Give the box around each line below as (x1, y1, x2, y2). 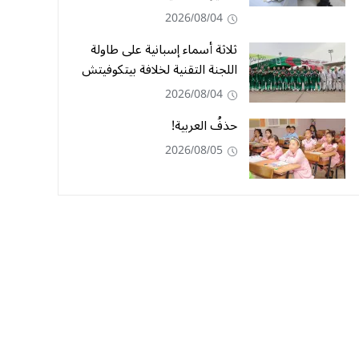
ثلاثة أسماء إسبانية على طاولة (91, 36, 237, 63)
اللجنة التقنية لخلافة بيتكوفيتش (82, 56, 237, 83)
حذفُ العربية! (171, 112, 237, 139)
